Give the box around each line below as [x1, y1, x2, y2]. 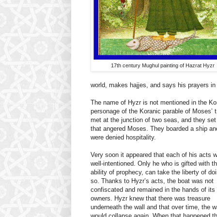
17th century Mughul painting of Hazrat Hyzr [110, 62, 215, 69]
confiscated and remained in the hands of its [91, 186, 215, 194]
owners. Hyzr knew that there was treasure [91, 195, 210, 202]
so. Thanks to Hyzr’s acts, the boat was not [91, 177, 214, 185]
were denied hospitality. [91, 134, 156, 141]
